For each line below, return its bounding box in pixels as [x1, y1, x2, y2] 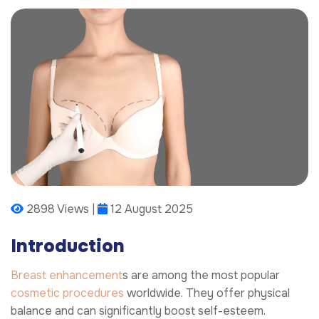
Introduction [11, 234, 125, 258]
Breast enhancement [11, 267, 122, 283]
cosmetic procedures [11, 285, 124, 300]
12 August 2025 [108, 202, 193, 217]
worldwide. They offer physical [124, 285, 290, 300]
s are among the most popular [122, 267, 280, 283]
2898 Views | [23, 202, 98, 217]
